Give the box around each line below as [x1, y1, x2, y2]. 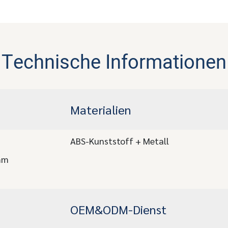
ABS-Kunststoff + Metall [70, 134, 169, 147]
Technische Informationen [2, 48, 226, 77]
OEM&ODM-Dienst [70, 201, 166, 217]
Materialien [70, 101, 131, 118]
